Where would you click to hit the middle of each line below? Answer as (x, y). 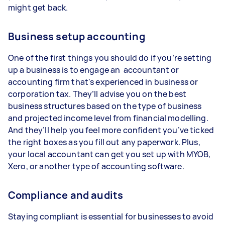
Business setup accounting (77, 36)
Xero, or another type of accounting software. (97, 166)
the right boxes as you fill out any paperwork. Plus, (104, 142)
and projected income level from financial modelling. (108, 118)
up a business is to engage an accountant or (94, 70)
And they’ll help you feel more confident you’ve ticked (111, 130)
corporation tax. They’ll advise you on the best (97, 94)
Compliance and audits (66, 195)
